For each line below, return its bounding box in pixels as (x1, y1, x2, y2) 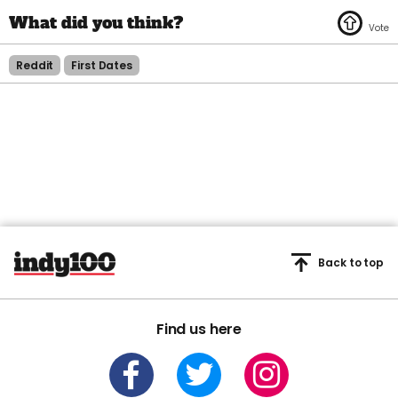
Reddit (16, 58, 54, 74)
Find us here (155, 318, 243, 339)
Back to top (318, 254, 384, 270)
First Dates (71, 58, 132, 74)
